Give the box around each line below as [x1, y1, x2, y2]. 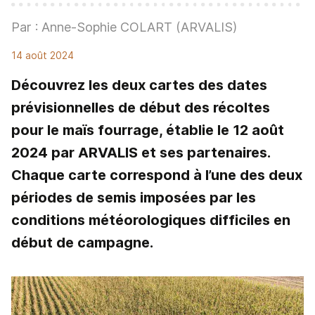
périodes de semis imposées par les [11, 189, 256, 206]
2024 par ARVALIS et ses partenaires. [11, 144, 270, 161]
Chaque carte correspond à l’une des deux [11, 167, 302, 184]
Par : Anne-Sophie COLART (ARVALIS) [11, 20, 237, 34]
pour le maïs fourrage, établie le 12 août [11, 122, 284, 139]
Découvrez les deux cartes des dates [11, 77, 267, 94]
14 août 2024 [11, 49, 74, 61]
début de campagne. [11, 234, 153, 251]
